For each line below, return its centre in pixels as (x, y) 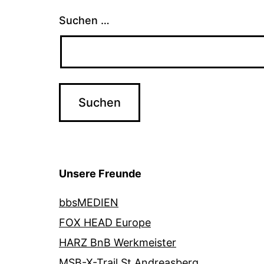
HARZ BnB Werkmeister (118, 242)
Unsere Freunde (100, 174)
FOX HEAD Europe (105, 222)
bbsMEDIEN (89, 202)
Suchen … (84, 20)
